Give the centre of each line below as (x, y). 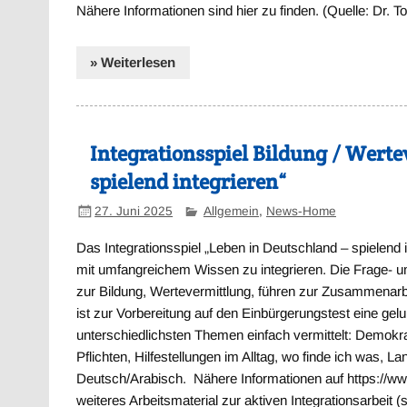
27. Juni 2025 (134, 211)
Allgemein (231, 211)
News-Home (301, 211)
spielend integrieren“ (189, 182)
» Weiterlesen (133, 62)
